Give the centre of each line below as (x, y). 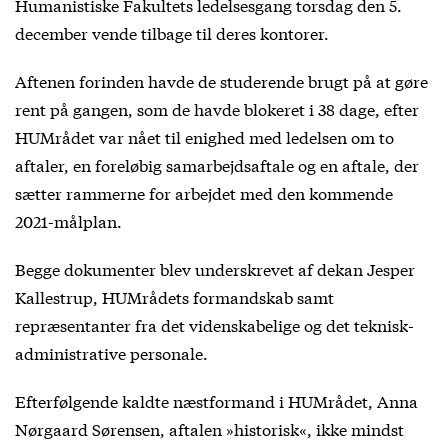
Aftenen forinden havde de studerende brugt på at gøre (221, 80)
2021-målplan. (68, 220)
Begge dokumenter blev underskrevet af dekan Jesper (215, 268)
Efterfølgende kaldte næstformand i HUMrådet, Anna (216, 400)
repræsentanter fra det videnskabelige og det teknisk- (214, 324)
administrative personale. (111, 352)
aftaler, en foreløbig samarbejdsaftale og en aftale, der (217, 164)
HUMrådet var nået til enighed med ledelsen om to (204, 136)
